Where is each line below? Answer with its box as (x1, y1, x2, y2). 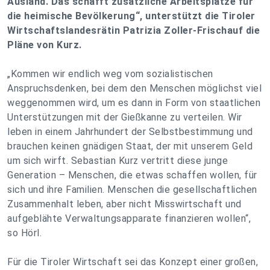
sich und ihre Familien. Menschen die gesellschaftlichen (7, 184, 257, 195)
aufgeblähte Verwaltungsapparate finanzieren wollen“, (7, 213, 251, 224)
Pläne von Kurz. (7, 39, 82, 51)
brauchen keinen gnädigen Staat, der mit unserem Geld (7, 140, 253, 152)
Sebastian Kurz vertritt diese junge (68, 155, 228, 166)
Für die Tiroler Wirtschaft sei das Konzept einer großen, (7, 256, 258, 268)
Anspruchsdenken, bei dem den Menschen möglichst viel (7, 83, 262, 94)
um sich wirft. (7, 155, 68, 166)
